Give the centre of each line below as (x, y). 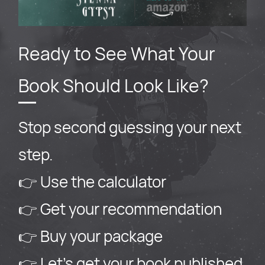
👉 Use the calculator (92, 182)
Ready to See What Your (117, 54)
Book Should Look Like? (114, 85)
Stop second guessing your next (130, 127)
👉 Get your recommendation (120, 209)
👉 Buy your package (91, 236)
